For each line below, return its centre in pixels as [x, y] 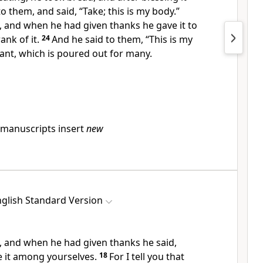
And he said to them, [99, 39]
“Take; [94, 11]
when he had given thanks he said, [100, 242]
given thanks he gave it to [140, 25]
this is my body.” [144, 11]
